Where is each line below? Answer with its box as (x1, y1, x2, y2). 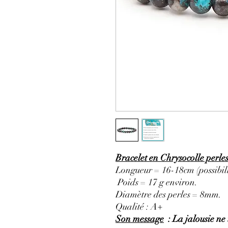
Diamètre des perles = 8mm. (116, 189, 221, 201)
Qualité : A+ (116, 201, 163, 213)
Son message (116, 213, 164, 225)
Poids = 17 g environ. (116, 177, 197, 188)
